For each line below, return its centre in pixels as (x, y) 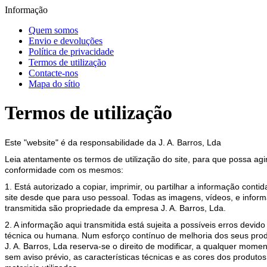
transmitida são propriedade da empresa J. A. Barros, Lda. (115, 208)
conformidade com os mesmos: (64, 170)
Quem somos (53, 30)
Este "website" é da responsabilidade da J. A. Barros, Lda (113, 142)
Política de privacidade (71, 52)
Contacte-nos (53, 73)
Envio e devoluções (66, 41)
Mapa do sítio (54, 84)
